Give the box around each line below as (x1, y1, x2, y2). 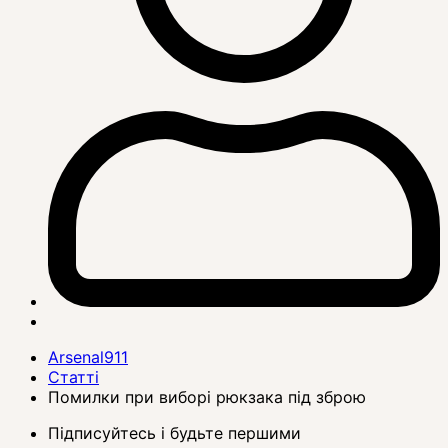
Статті (48, 366, 99, 387)
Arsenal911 (48, 346, 128, 367)
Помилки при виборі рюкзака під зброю (48, 386, 366, 407)
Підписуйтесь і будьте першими (48, 422, 301, 443)
